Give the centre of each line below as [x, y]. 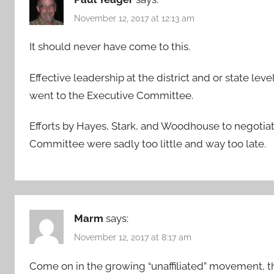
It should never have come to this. [110, 47]
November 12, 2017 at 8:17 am [133, 238]
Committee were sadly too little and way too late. [148, 143]
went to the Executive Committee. [111, 95]
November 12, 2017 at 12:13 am [134, 18]
